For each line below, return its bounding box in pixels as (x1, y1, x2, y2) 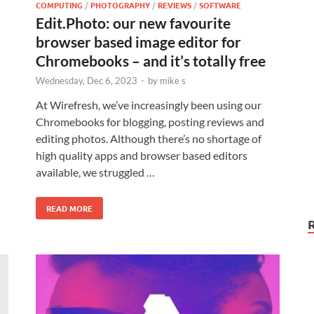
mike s (160, 75, 186, 86)
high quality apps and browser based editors (36, 149, 247, 162)
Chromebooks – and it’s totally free (36, 52, 266, 69)
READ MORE (46, 203, 93, 214)
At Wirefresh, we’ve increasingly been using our (36, 98, 261, 111)
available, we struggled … (36, 165, 155, 179)
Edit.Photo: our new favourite (36, 14, 231, 32)
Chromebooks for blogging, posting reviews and (36, 115, 264, 128)
